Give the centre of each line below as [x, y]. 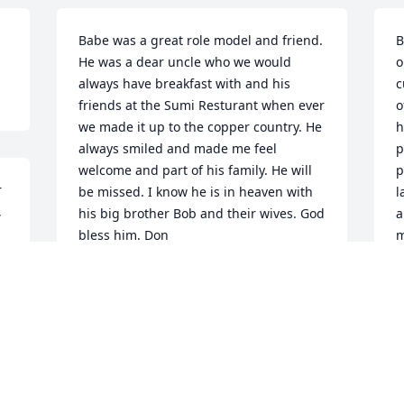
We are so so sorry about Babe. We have [200, 385]
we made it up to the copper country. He [201, 127]
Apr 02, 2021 [117, 295]
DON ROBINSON [129, 277]
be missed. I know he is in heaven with [196, 192]
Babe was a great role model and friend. [201, 41]
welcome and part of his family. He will [196, 170]
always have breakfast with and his [185, 84]
